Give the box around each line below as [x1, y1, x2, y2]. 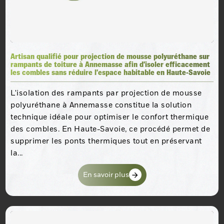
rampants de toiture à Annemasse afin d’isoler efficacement [10, 60, 210, 68]
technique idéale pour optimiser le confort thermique [10, 112, 209, 121]
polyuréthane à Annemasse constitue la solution [10, 100, 192, 109]
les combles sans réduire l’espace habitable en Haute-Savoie [10, 68, 211, 76]
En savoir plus [82, 170, 129, 179]
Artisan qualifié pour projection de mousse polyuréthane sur [10, 52, 210, 60]
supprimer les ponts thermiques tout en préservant [10, 136, 202, 145]
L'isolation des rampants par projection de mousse [10, 88, 202, 97]
